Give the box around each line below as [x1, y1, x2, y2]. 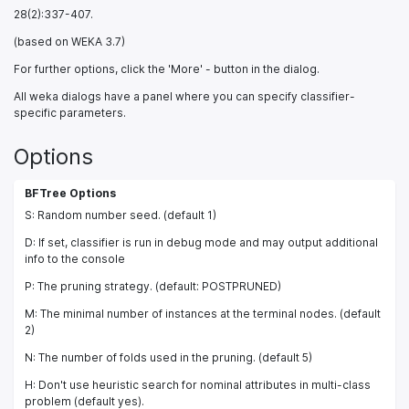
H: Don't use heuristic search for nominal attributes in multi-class [25, 377, 371, 392]
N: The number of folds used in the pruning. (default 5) [25, 350, 312, 364]
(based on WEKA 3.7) [14, 34, 125, 48]
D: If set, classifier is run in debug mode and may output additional [25, 235, 378, 249]
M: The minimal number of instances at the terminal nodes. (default [25, 306, 381, 320]
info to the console [25, 251, 125, 266]
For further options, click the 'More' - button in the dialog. [14, 61, 320, 76]
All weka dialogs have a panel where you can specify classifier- [14, 89, 355, 103]
